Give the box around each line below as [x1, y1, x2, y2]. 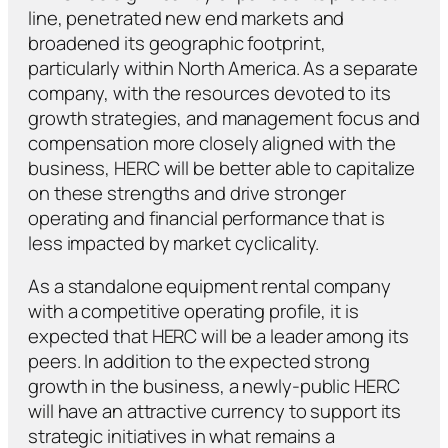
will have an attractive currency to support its [28, 398, 402, 425]
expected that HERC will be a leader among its [28, 323, 409, 350]
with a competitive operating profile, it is [28, 298, 359, 325]
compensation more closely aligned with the [28, 129, 396, 156]
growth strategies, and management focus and [28, 104, 420, 131]
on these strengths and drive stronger [28, 179, 347, 206]
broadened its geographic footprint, [28, 29, 326, 56]
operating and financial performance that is [28, 204, 385, 231]
